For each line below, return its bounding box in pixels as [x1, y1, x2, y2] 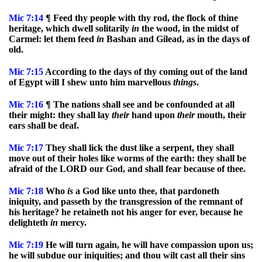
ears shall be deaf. [9, 120, 79, 130]
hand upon [129, 110, 177, 120]
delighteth [9, 218, 50, 227]
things [173, 77, 196, 87]
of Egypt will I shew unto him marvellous [9, 77, 173, 87]
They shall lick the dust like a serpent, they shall [43, 143, 234, 153]
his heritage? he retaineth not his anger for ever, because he [9, 207, 243, 217]
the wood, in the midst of [139, 23, 239, 33]
